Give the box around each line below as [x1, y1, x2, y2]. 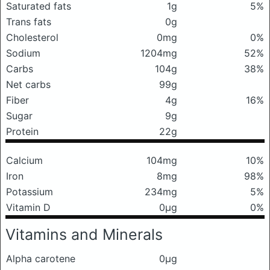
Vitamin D [6, 201, 51, 213]
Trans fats [6, 16, 51, 28]
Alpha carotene [6, 253, 75, 265]
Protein [6, 125, 39, 137]
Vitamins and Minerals [5, 225, 163, 243]
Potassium [6, 186, 53, 198]
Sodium [6, 47, 40, 59]
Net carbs [6, 78, 51, 90]
